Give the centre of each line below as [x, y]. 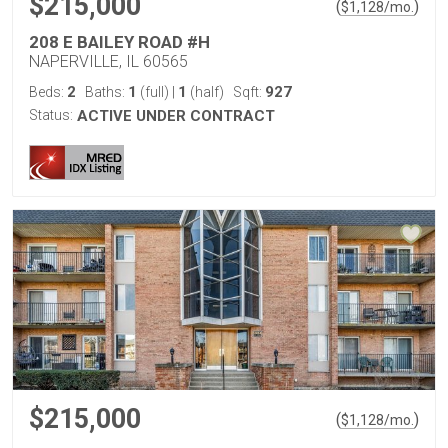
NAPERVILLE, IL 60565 [108, 61]
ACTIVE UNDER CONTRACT [176, 116]
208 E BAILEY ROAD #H [119, 42]
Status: [51, 115]
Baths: [106, 92]
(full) [154, 92]
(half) [205, 92]
